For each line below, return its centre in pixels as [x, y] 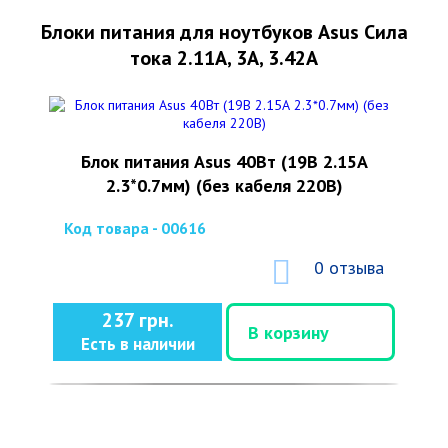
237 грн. [137, 320]
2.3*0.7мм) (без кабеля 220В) [224, 185]
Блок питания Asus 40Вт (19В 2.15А [224, 161]
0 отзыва [349, 267]
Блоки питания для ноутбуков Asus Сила [224, 32]
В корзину [288, 332]
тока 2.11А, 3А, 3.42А [224, 58]
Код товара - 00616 [135, 228]
